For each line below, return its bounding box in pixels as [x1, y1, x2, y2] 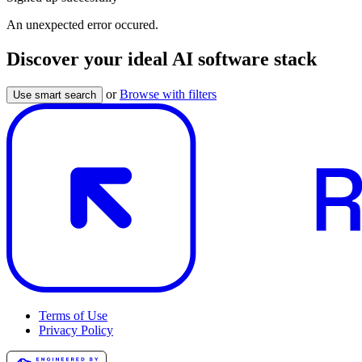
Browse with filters [120, 86, 217, 101]
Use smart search [13, 88, 96, 101]
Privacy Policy [39, 322, 113, 337]
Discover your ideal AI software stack [6, 48, 317, 69]
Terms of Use [39, 308, 107, 322]
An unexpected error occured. [6, 17, 158, 32]
